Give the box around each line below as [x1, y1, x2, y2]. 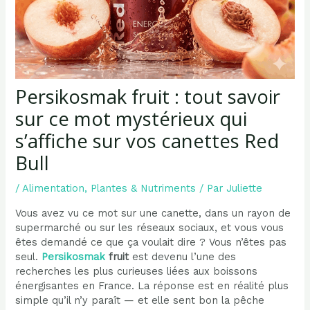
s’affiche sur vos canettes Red [15, 128, 280, 154]
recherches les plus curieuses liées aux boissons [15, 264, 258, 277]
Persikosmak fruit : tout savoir [15, 84, 281, 109]
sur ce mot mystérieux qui [15, 106, 248, 131]
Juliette [226, 182, 263, 194]
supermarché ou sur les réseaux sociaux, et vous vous [15, 221, 284, 234]
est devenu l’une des [129, 250, 237, 263]
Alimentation [22, 182, 85, 194]
